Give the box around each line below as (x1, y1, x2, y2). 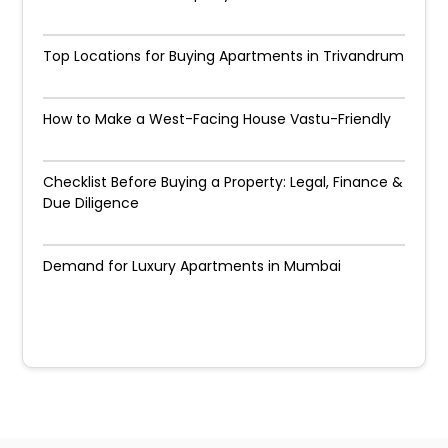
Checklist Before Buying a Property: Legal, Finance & (43, 172, 404, 192)
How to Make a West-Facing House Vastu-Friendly (43, 109, 392, 129)
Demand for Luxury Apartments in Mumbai (43, 256, 342, 276)
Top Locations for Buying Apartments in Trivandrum (43, 46, 405, 66)
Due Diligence (43, 193, 140, 213)
